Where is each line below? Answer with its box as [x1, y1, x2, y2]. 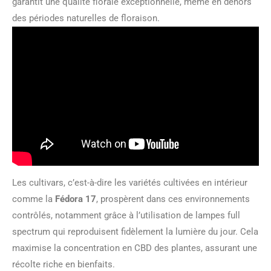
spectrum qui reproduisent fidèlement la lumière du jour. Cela [12, 226, 258, 237]
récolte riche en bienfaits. [12, 258, 115, 270]
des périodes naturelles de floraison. [12, 13, 160, 24]
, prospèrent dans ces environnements [96, 193, 250, 204]
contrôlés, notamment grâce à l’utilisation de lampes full [12, 209, 240, 221]
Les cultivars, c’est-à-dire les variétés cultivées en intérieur [12, 177, 247, 188]
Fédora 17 [55, 193, 96, 204]
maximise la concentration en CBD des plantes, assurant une [12, 242, 257, 253]
